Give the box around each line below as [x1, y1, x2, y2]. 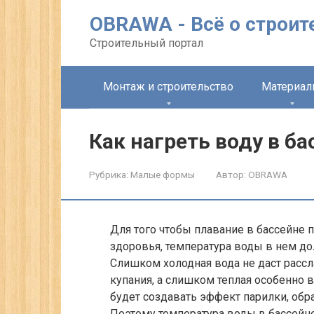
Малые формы [130, 169, 195, 180]
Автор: [216, 169, 246, 180]
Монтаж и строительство [103, 80, 233, 93]
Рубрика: [89, 169, 128, 180]
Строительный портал [90, 36, 203, 50]
